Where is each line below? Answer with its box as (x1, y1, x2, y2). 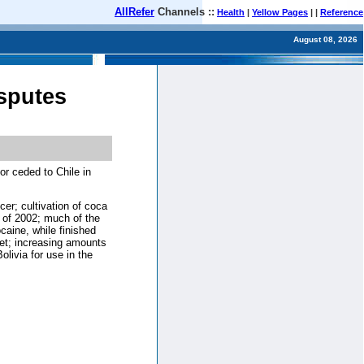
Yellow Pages (252, 7, 308, 17)
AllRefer (115, 6, 154, 18)
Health (217, 7, 245, 17)
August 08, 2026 (293, 35, 360, 44)
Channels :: (154, 6, 214, 18)
